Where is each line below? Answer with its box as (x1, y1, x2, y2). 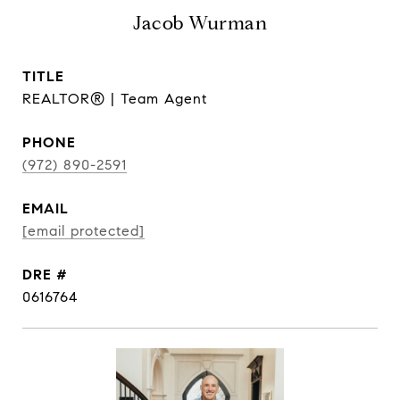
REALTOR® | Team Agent (22, 90, 207, 107)
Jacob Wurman (133, 12, 267, 35)
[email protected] (22, 222, 145, 239)
